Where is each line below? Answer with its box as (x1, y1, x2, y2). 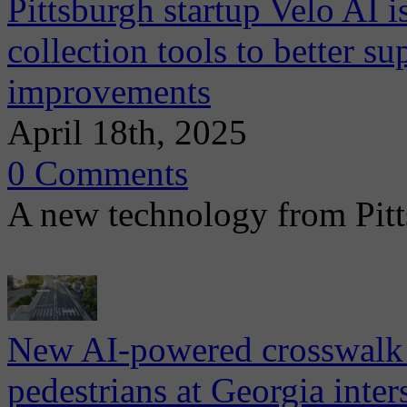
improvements (7, 72, 211, 111)
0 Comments (7, 154, 188, 193)
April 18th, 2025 (7, 113, 247, 152)
